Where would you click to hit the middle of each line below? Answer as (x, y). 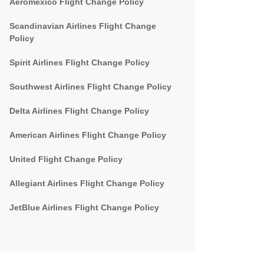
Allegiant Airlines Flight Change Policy (87, 183)
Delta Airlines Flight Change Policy (79, 111)
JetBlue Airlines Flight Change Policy (84, 207)
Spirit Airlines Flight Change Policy (80, 62)
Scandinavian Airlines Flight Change (83, 26)
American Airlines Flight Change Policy (88, 135)
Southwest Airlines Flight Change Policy (90, 87)
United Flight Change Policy (66, 159)
